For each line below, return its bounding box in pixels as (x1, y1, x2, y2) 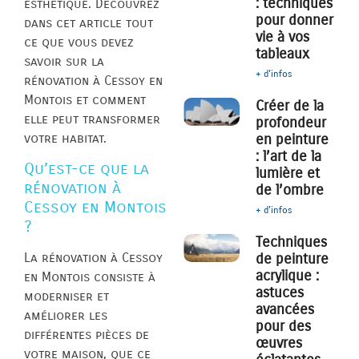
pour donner (256, 11, 334, 30)
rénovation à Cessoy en (24, 73, 163, 89)
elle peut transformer (24, 111, 160, 127)
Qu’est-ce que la (24, 159, 149, 179)
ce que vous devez (24, 34, 134, 50)
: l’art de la (256, 147, 322, 166)
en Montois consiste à (24, 269, 155, 285)
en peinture (256, 131, 329, 149)
